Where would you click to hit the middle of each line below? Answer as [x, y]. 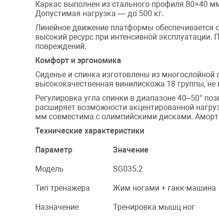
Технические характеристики [90, 131]
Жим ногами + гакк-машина [164, 188]
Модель [49, 169]
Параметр [54, 150]
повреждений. [61, 46]
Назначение [57, 207]
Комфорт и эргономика [78, 60]
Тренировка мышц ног [154, 207]
